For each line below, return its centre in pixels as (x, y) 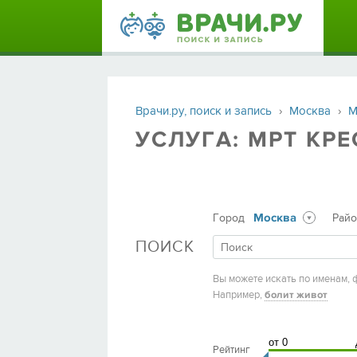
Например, (239, 295)
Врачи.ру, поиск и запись (204, 111)
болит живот (296, 295)
